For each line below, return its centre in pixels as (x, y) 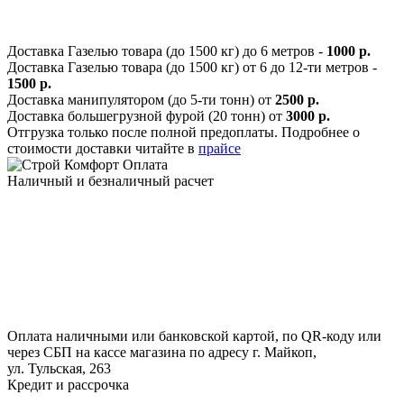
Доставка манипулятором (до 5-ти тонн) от (141, 100)
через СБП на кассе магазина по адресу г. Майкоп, (162, 353)
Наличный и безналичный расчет (110, 181)
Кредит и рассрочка (68, 385)
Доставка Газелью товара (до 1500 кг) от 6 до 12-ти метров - (192, 68)
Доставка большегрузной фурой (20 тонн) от (147, 116)
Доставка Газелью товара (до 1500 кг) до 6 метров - (167, 51)
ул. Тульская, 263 (59, 369)
